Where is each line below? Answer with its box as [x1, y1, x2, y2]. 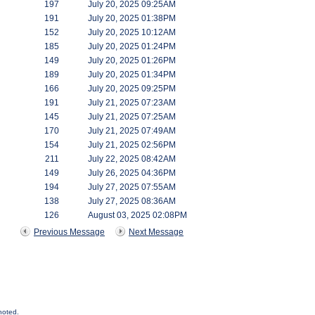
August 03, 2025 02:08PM [88, 210, 187, 220]
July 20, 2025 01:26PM [88, 56, 176, 65]
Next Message [129, 227, 184, 237]
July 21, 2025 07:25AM [88, 112, 176, 122]
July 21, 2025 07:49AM [88, 126, 176, 136]
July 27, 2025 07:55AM [88, 182, 176, 192]
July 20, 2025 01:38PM [88, 13, 176, 23]
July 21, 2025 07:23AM [88, 98, 176, 108]
